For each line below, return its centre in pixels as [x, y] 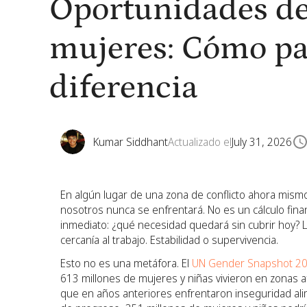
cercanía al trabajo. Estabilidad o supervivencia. [169, 240]
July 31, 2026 [262, 142]
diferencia [124, 88]
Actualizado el [200, 142]
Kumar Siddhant [131, 142]
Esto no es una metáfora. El [126, 263]
